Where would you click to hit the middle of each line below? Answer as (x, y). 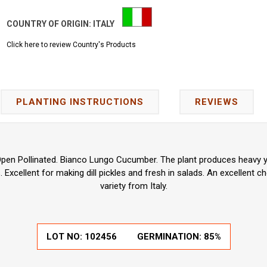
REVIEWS (216, 102)
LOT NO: (65, 236)
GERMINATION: (170, 236)
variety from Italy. (133, 186)
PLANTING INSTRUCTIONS (80, 102)
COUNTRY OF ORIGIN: (50, 24)
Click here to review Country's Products (72, 44)
